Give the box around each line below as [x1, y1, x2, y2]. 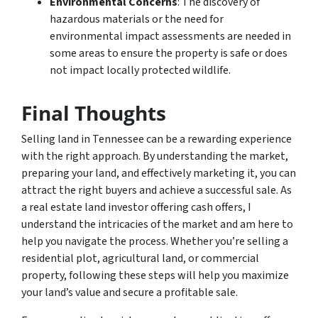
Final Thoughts [21, 99, 166, 126]
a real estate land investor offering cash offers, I [21, 199, 251, 215]
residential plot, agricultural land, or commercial [21, 250, 259, 266]
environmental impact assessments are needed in [50, 28, 291, 44]
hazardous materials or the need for [50, 11, 224, 27]
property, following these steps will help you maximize [21, 267, 289, 283]
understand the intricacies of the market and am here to [21, 216, 293, 232]
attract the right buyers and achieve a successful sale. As [21, 182, 292, 198]
